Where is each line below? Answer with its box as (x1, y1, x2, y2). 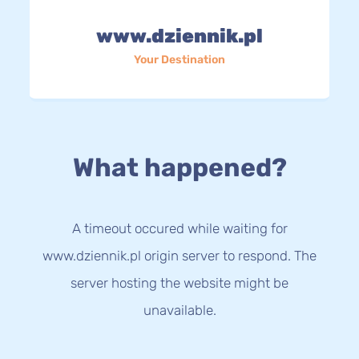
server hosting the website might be (71, 275, 288, 292)
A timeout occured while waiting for (71, 220, 288, 237)
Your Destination (133, 52, 225, 67)
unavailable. (143, 302, 216, 319)
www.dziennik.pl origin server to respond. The (42, 248, 317, 264)
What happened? (72, 152, 287, 184)
